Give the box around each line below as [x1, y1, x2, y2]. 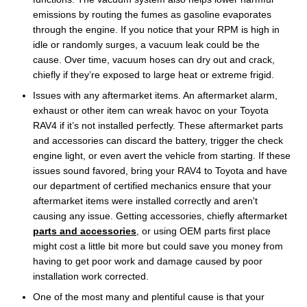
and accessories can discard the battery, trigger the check [33, 134, 283, 146]
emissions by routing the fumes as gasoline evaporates [33, 8, 271, 20]
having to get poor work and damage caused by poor [33, 255, 262, 267]
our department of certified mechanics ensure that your [33, 180, 271, 191]
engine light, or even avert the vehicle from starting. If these [33, 149, 291, 161]
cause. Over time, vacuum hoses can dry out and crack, [33, 53, 275, 65]
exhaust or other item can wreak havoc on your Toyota [33, 104, 269, 116]
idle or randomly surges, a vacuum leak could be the [33, 38, 260, 50]
